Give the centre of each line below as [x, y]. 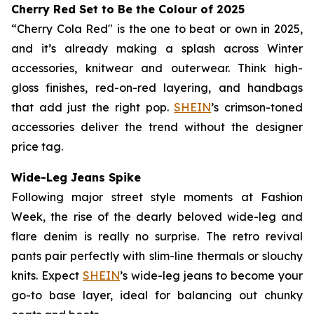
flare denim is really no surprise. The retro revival [157, 236]
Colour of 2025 [200, 9]
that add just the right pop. [93, 107]
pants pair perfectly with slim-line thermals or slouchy [157, 256]
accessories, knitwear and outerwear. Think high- [157, 68]
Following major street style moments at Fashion [157, 197]
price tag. [37, 146]
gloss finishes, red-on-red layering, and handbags [157, 88]
